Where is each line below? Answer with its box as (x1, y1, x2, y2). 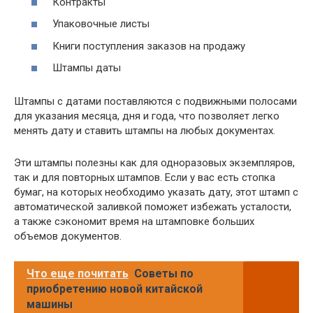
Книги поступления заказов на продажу (52, 39, 245, 52)
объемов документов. (14, 230, 122, 242)
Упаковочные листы (52, 17, 150, 30)
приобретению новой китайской (27, 282, 203, 296)
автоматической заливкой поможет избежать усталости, (14, 201, 291, 213)
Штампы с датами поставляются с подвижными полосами (14, 95, 297, 108)
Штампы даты (52, 61, 121, 74)
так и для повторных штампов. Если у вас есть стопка (14, 171, 275, 184)
